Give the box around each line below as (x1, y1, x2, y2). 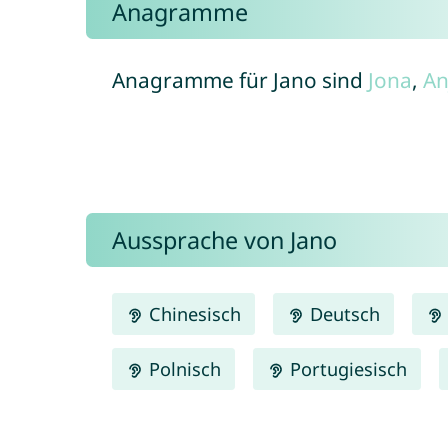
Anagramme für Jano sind (111, 66, 368, 94)
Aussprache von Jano (111, 224, 337, 256)
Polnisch (143, 356, 221, 381)
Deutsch (305, 301, 381, 326)
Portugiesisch (285, 356, 408, 381)
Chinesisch (143, 301, 241, 326)
